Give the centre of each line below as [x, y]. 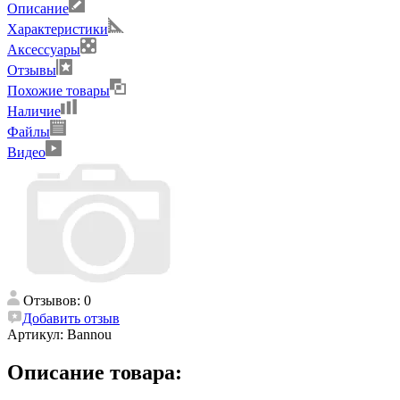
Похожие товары [58, 90]
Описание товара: [95, 372]
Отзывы [32, 70]
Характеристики [58, 29]
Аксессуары [44, 49]
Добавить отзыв [71, 318]
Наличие [34, 111]
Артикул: [37, 334]
